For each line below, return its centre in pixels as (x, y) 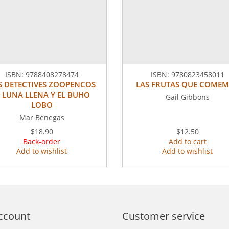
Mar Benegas (42, 118)
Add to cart (187, 142)
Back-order (42, 142)
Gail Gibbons (187, 97)
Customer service (164, 216)
